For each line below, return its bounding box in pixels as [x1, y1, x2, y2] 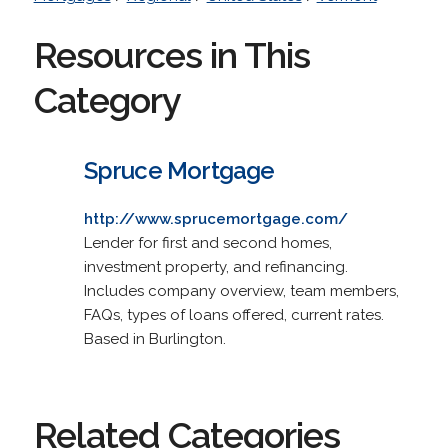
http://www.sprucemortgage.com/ [83, 209, 348, 228]
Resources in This [33, 33, 310, 76]
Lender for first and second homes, [83, 233, 332, 252]
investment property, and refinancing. [83, 257, 348, 276]
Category [33, 78, 181, 121]
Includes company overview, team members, [83, 281, 399, 300]
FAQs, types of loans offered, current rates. [83, 305, 384, 324]
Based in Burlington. [83, 329, 226, 348]
